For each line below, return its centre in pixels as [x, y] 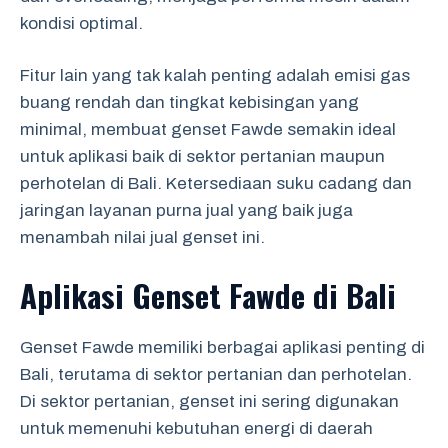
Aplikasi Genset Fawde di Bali [208, 294]
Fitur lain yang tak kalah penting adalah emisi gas [215, 75]
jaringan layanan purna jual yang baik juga [186, 210]
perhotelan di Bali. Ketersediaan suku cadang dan [216, 183]
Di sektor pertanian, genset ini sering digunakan [209, 401]
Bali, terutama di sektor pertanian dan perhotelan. [216, 374]
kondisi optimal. [81, 23]
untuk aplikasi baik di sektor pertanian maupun [202, 156]
